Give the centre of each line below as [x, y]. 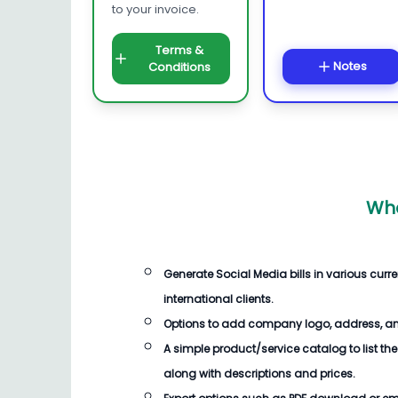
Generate [190, 274]
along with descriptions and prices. [259, 374]
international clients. [219, 299]
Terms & [179, 50]
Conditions [179, 67]
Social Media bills [263, 274]
